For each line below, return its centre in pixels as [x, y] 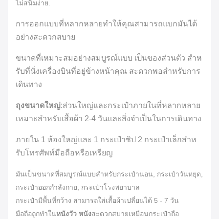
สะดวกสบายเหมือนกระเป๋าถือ [135, 214]
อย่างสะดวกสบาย [45, 37]
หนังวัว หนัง [74, 214]
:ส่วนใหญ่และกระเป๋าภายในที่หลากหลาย [131, 105]
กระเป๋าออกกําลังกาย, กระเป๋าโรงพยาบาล [78, 187]
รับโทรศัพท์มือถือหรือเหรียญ [64, 153]
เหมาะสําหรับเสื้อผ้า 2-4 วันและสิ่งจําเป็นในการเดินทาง [109, 119]
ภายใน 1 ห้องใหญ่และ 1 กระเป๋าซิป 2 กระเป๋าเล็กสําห [106, 140]
